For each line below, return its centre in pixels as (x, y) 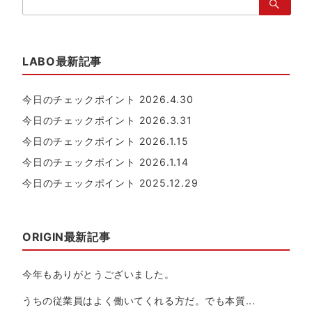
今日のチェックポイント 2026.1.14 (106, 162)
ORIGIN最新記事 (67, 236)
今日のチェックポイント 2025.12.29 (110, 182)
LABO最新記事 (62, 61)
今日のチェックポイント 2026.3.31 (107, 120)
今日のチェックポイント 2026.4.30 (108, 99)
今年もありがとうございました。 (99, 274)
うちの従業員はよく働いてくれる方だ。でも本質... (139, 300)
